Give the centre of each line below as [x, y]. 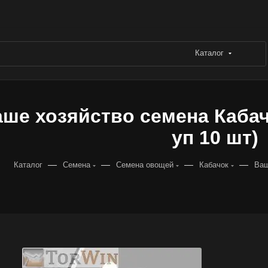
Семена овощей [144, 165]
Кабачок [214, 165]
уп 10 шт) [215, 138]
